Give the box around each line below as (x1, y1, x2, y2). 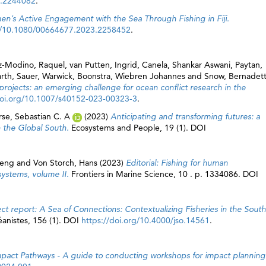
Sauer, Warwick (17, 71, 72, 81)
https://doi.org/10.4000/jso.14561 (81, 215, 210, 226)
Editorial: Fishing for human (126, 157, 228, 168)
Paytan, (235, 59, 262, 70)
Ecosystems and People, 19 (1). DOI (71, 122, 206, 133)
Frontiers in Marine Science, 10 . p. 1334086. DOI (71, 169, 258, 179)
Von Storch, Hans (33, 157, 97, 168)
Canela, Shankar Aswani (142, 59, 230, 70)
